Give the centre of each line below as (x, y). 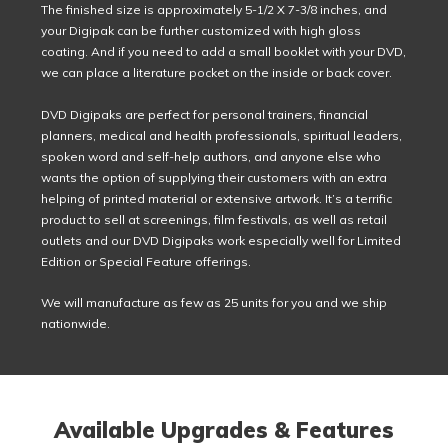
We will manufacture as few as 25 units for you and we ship (214, 303)
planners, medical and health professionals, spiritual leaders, (222, 135)
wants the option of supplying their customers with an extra (214, 177)
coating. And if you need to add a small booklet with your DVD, (224, 52)
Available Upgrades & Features (224, 430)
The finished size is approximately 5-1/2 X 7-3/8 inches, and (214, 10)
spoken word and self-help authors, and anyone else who (211, 156)
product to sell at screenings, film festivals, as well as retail (214, 219)
